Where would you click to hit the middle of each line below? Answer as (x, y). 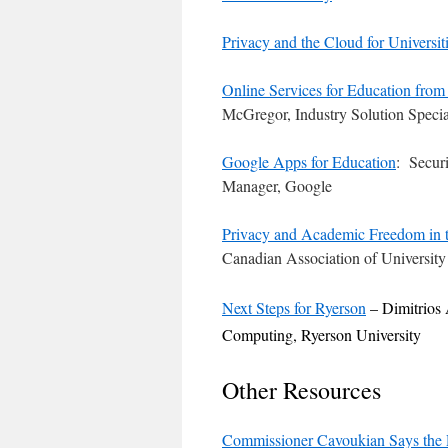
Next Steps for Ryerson (294, 307)
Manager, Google (277, 185)
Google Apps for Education (309, 161)
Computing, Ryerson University (321, 334)
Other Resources (301, 390)
